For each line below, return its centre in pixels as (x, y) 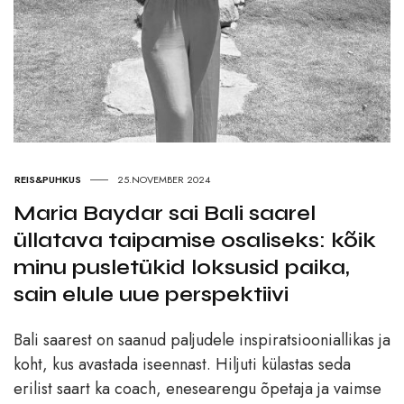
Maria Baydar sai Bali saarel (165, 214)
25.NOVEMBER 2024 (164, 180)
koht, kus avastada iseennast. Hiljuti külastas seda (182, 364)
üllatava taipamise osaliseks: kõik (195, 241)
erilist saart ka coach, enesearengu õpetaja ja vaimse (197, 388)
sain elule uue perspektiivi (151, 295)
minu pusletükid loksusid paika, (182, 268)
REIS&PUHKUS (48, 180)
